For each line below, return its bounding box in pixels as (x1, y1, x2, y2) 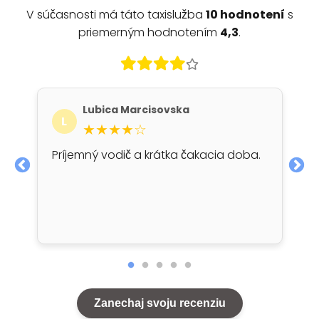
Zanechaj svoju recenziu (93, 297, 226, 309)
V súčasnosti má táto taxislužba (26, 6, 206, 23)
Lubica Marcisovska (82, 103, 189, 117)
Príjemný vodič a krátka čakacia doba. (51, 147, 261, 163)
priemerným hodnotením (78, 24, 220, 41)
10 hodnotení (205, 6, 285, 23)
